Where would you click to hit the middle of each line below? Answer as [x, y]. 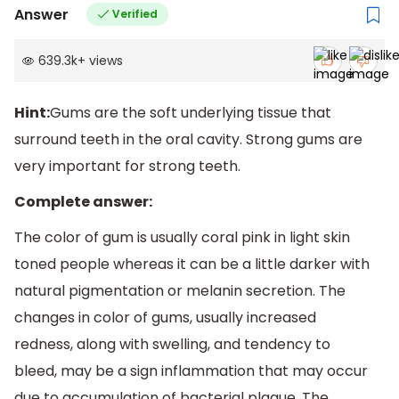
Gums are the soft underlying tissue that [191, 113]
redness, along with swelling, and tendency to [172, 344]
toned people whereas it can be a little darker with [192, 264]
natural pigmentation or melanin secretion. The [180, 290]
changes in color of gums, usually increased [165, 317]
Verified [134, 14]
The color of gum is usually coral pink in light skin [182, 237]
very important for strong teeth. [127, 167]
